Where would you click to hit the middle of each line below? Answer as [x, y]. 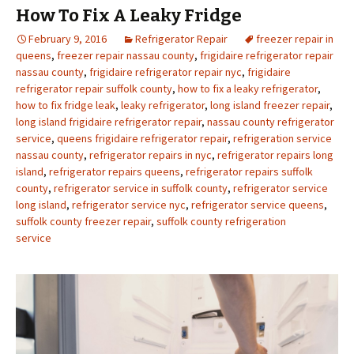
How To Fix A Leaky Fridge [129, 16]
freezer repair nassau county [126, 56]
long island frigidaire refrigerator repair [109, 122]
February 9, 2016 [68, 39]
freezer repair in [295, 39]
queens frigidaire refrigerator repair [142, 139]
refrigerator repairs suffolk [249, 172]
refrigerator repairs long [275, 155]
